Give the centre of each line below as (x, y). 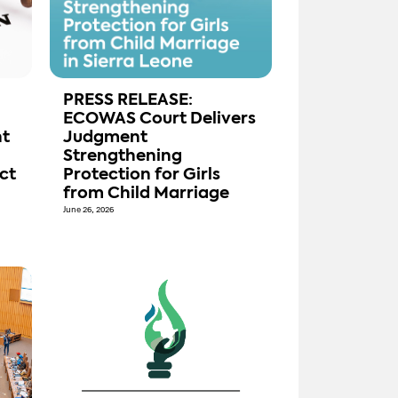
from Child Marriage (146, 194)
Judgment (105, 138)
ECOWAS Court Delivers (159, 119)
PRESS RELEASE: (128, 101)
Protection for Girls (142, 175)
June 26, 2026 (88, 210)
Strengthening (123, 157)
